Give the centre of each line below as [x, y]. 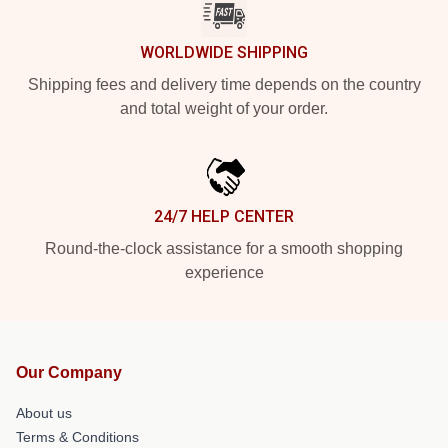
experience [224, 272]
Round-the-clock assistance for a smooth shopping [224, 248]
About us [44, 413]
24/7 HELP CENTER [224, 216]
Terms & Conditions [77, 437]
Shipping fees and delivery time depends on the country [224, 84]
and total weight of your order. [224, 108]
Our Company [69, 372]
